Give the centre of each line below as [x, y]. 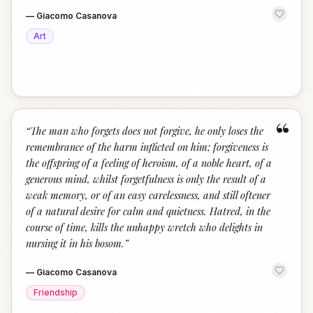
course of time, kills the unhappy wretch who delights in [144, 227]
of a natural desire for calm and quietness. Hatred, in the [148, 211]
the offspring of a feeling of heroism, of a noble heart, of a [149, 163]
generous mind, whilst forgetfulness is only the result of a [146, 179]
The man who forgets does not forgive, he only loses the [147, 131]
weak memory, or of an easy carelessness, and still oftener [148, 195]
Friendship [56, 292]
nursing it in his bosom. [75, 243]
